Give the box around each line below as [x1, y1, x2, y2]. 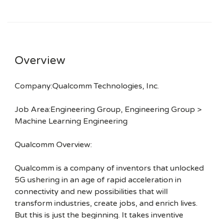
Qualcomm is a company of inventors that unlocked [15, 163, 204, 173]
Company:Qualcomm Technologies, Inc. [15, 81, 159, 91]
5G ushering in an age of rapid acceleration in [15, 175, 181, 185]
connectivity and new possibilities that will [15, 187, 168, 197]
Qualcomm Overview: [15, 140, 92, 150]
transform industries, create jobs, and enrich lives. [15, 198, 197, 208]
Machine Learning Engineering [15, 116, 128, 126]
